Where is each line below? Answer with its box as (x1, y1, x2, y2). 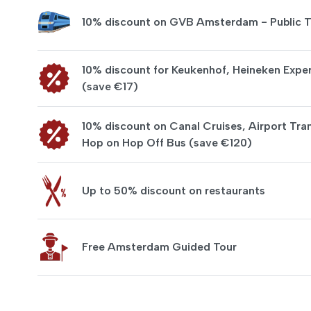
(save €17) (82, 80, 138, 93)
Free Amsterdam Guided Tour (82, 240, 237, 253)
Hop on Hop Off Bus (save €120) (82, 136, 252, 149)
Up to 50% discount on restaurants (82, 184, 265, 197)
